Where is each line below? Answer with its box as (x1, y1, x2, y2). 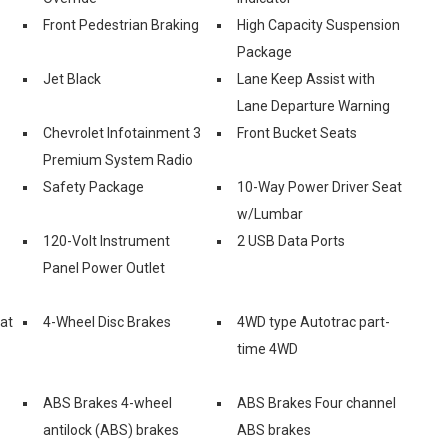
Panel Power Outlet (43, 259, 165, 276)
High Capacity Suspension (237, 16, 400, 33)
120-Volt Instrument (43, 232, 170, 249)
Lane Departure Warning (237, 97, 390, 114)
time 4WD (237, 340, 298, 357)
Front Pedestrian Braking (43, 16, 199, 33)
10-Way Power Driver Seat (237, 178, 402, 195)
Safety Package (43, 178, 144, 195)
